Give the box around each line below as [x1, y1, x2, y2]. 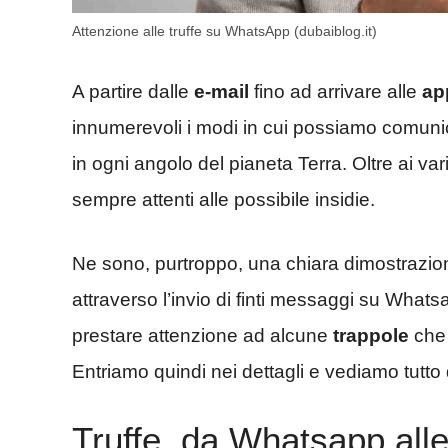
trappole [333, 325, 409, 347]
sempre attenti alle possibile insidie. [72, 188, 375, 210]
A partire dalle [72, 80, 194, 102]
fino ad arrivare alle [249, 80, 422, 102]
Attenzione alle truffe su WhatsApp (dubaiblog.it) [72, 23, 377, 40]
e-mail [194, 80, 249, 102]
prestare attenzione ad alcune [72, 325, 333, 347]
